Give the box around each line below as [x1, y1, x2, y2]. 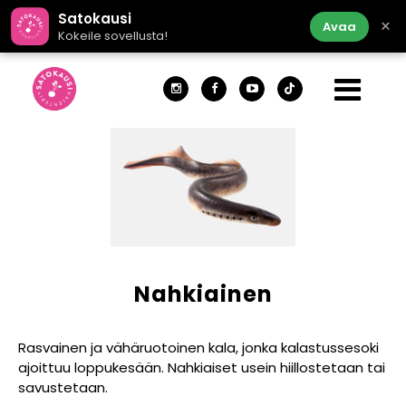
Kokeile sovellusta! [58, 26, 168, 44]
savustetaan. [18, 378, 108, 398]
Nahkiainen [133, 279, 273, 310]
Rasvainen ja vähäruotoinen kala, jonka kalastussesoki [18, 338, 379, 358]
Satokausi [58, 8, 131, 28]
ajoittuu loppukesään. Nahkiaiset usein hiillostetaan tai [18, 358, 385, 378]
